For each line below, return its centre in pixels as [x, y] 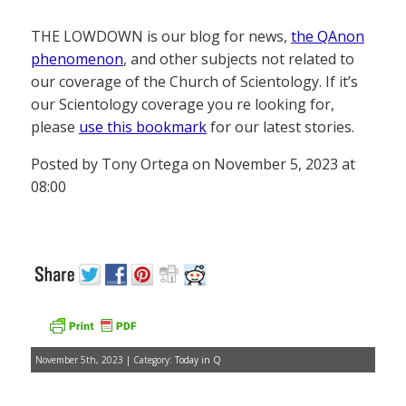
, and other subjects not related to [239, 59]
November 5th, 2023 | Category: [105, 360]
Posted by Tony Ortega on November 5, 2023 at [193, 164]
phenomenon [77, 59]
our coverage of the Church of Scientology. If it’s [194, 82]
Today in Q [198, 360]
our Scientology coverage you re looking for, [183, 105]
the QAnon [328, 37]
